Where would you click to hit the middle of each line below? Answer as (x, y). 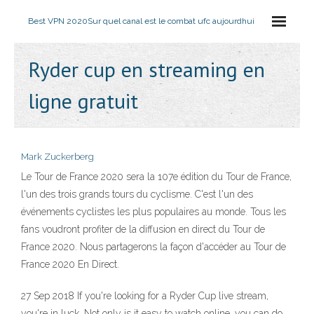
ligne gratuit (83, 101)
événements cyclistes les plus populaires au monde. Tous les (153, 212)
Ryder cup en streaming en (146, 69)
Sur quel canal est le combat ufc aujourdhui (171, 21)
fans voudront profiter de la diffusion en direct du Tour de (143, 229)
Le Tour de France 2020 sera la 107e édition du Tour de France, (156, 177)
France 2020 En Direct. (70, 264)
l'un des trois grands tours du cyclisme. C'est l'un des (137, 194)
